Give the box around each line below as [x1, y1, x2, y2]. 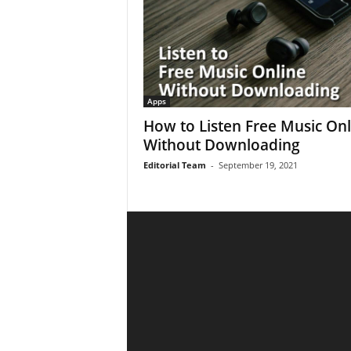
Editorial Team [143, 159, 206, 171]
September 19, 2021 [218, 159, 298, 171]
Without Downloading [143, 135, 300, 155]
